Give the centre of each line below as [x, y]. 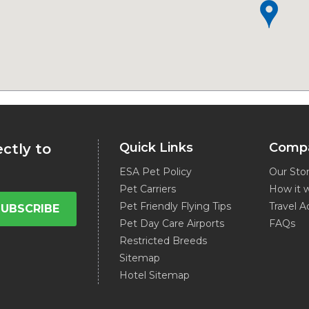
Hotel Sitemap [154, 275]
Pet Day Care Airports [171, 223]
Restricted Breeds [163, 241]
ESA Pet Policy [155, 172]
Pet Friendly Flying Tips [175, 206]
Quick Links [156, 148]
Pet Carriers [147, 189]
